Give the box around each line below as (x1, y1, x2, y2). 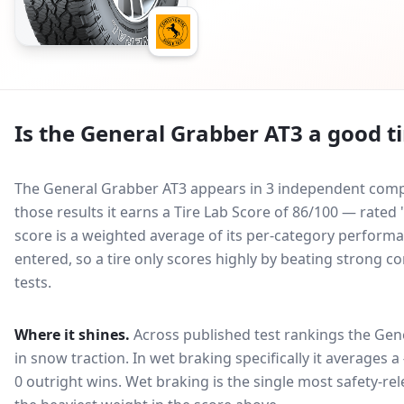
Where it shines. (14, 325, 130, 344)
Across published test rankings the (130, 325, 374, 344)
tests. (14, 272, 51, 292)
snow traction (31, 348, 125, 368)
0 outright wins (14, 372, 118, 391)
